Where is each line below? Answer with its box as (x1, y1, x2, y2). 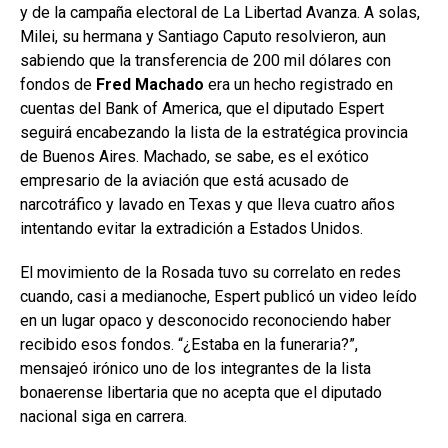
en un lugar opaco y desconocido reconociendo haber (20, 311, 391, 331)
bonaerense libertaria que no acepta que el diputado (20, 383, 382, 403)
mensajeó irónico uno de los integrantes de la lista (20, 359, 371, 379)
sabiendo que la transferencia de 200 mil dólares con (20, 51, 391, 71)
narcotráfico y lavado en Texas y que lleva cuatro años (20, 195, 395, 215)
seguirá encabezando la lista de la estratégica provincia (20, 123, 408, 143)
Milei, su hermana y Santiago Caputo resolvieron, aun (20, 27, 386, 47)
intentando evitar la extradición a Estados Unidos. (20, 219, 363, 239)
